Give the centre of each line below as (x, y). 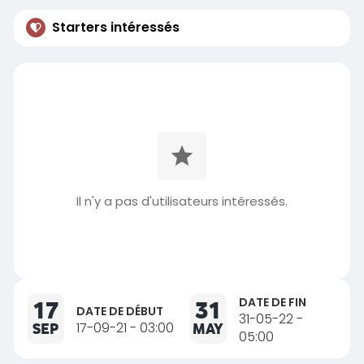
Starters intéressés (115, 28)
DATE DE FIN (272, 303)
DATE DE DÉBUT (119, 312)
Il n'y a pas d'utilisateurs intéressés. (182, 201)
